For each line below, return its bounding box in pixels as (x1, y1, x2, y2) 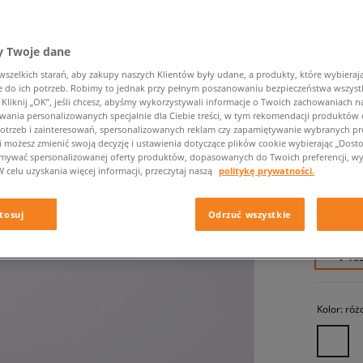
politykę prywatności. (219, 164, 314, 177)
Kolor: (317, 302, 345, 315)
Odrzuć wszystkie (207, 208, 292, 221)
